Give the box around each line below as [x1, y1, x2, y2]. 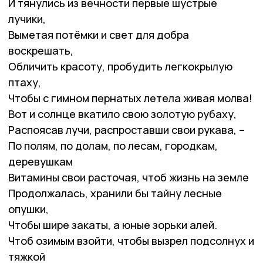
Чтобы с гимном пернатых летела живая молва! [8, 90, 252, 105]
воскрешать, [8, 43, 73, 58]
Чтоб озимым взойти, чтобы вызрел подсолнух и [8, 233, 254, 248]
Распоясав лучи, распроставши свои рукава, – [8, 122, 245, 137]
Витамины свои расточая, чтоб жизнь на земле [8, 170, 249, 184]
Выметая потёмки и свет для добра [8, 27, 189, 42]
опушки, [8, 201, 49, 216]
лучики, [8, 11, 46, 26]
